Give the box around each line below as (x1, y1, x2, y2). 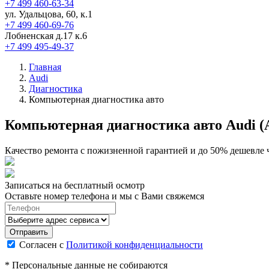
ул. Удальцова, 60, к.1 (5, 9, 92, 19)
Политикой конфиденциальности (66, 239, 203, 250)
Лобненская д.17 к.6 (5, 31, 87, 41)
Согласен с (19, 239, 66, 250)
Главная (29, 62, 61, 72)
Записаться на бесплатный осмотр (5, 180, 145, 190)
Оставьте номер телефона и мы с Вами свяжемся (5, 190, 204, 201)
